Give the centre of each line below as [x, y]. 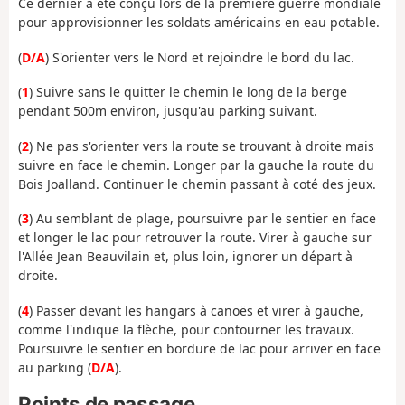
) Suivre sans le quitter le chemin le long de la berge [188, 92]
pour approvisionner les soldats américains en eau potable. [199, 23]
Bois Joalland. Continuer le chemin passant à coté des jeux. [197, 184]
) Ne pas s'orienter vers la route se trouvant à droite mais [202, 146]
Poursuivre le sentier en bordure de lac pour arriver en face [199, 348]
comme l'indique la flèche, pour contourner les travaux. [186, 329]
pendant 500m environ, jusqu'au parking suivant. [168, 111]
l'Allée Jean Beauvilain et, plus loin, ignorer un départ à [185, 257]
